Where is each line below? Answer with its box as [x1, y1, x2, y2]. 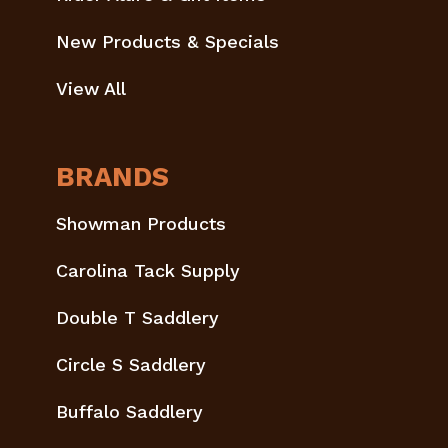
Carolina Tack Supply [56, 259, 240, 281]
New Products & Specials [56, 30, 279, 52]
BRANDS [56, 160, 170, 193]
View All [56, 77, 126, 99]
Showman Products [56, 212, 226, 234]
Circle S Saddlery [56, 353, 206, 375]
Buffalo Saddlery [56, 400, 203, 422]
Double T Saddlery [56, 306, 219, 328]
